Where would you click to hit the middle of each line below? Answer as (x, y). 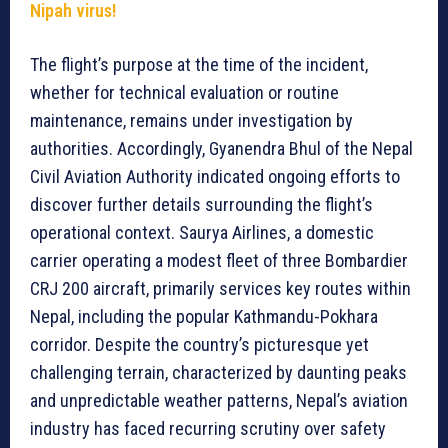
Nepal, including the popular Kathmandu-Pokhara (204, 316)
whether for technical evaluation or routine (184, 92)
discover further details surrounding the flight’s (201, 204)
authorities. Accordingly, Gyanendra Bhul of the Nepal (221, 148)
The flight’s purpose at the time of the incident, (199, 64)
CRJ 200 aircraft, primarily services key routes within (220, 288)
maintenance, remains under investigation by (191, 120)
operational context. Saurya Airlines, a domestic (202, 232)
